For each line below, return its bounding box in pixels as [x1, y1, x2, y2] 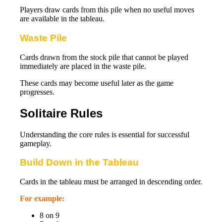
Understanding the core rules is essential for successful [20, 130, 189, 139]
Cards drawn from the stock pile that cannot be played [20, 53, 188, 61]
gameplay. [20, 139, 52, 148]
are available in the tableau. [20, 14, 105, 23]
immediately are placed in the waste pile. [20, 61, 146, 70]
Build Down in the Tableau [20, 157, 139, 168]
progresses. [20, 87, 55, 96]
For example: [20, 194, 64, 203]
